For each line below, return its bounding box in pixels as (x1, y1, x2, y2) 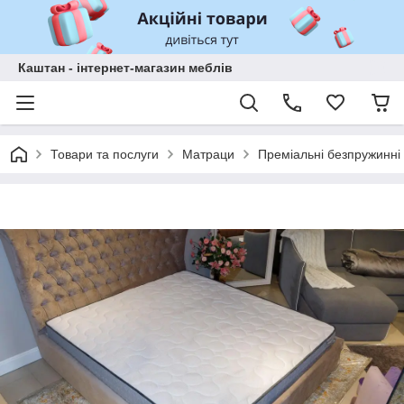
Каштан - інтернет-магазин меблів (18, 60, 233, 75)
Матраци (182, 147, 234, 161)
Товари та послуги (50, 147, 159, 161)
